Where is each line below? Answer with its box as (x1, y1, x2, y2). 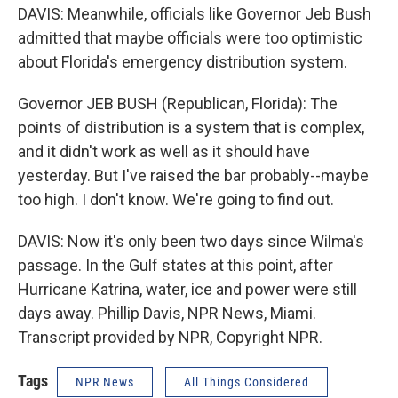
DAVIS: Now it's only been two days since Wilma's (18, 232, 364, 251)
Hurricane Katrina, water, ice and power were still (18, 280, 357, 298)
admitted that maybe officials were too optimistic (18, 28, 362, 47)
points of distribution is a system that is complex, (18, 118, 364, 137)
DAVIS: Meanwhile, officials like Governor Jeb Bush (18, 4, 371, 23)
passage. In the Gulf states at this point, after (18, 256, 333, 275)
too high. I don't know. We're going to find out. (18, 190, 334, 209)
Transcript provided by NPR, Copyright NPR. (18, 328, 322, 346)
